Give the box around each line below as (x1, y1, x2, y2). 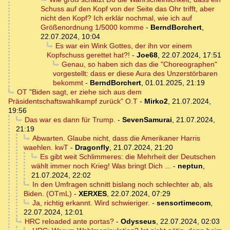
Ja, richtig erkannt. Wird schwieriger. (32, 199, 150, 207)
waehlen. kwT (24, 143, 68, 152)
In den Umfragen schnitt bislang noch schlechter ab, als (32, 180, 213, 189)
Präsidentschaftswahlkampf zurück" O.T (8, 97, 138, 106)
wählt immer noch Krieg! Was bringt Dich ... (31, 162, 171, 170)
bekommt (53, 79, 83, 87)
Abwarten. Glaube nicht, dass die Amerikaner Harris (32, 134, 200, 143)
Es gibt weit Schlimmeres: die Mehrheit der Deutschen (40, 152, 216, 161)
